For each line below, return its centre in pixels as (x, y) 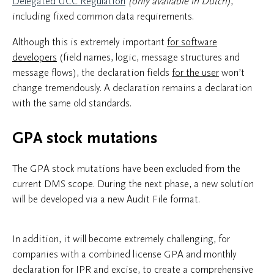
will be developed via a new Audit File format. (106, 199)
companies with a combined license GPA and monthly (124, 254)
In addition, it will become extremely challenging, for (121, 239)
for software (192, 42)
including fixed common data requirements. (103, 16)
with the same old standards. (72, 103)
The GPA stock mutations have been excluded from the (126, 168)
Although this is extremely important (90, 42)
